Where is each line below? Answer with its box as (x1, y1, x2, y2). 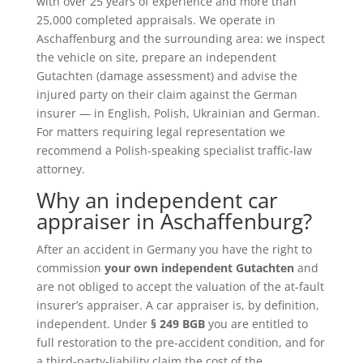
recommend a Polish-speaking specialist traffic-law (36, 142, 312, 158)
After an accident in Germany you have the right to (36, 241, 312, 257)
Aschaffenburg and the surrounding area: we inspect (36, 30, 325, 46)
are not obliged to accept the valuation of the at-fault (36, 278, 324, 294)
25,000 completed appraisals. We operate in (36, 11, 275, 28)
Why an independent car (36, 185, 278, 215)
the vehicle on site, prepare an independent (36, 49, 276, 65)
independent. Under (36, 315, 151, 331)
